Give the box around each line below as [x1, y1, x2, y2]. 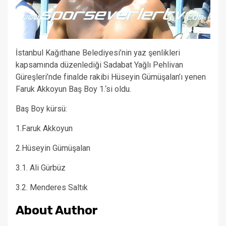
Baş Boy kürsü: [16, 103, 67, 114]
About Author [16, 203, 98, 217]
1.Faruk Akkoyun [16, 123, 73, 133]
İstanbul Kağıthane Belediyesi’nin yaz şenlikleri [16, 47, 180, 58]
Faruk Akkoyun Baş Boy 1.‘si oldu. [16, 84, 131, 94]
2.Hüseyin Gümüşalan [16, 143, 90, 153]
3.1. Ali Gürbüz [16, 162, 66, 173]
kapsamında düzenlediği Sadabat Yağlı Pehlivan [16, 60, 183, 70]
